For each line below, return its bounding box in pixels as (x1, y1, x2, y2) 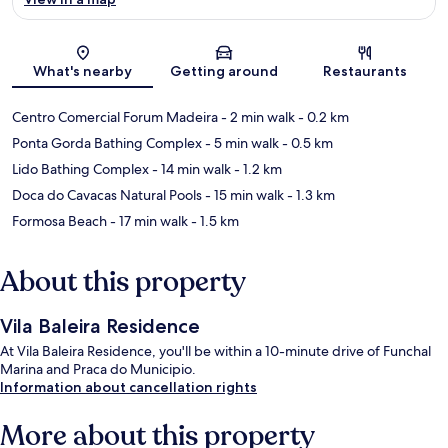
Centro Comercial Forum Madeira (12, 108, 218, 127)
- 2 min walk (218, 108, 295, 127)
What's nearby (33, 62, 133, 81)
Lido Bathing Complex (12, 160, 149, 179)
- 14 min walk (149, 160, 231, 179)
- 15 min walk (202, 186, 284, 205)
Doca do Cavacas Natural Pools (12, 186, 202, 205)
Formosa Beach (12, 212, 107, 231)
